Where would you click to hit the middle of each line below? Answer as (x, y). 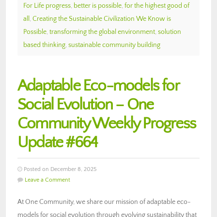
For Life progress (47, 6)
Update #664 (58, 142)
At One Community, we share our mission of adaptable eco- (104, 202)
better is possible (98, 6)
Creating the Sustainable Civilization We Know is (102, 19)
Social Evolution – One (85, 105)
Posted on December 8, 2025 (59, 169)
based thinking (44, 45)
